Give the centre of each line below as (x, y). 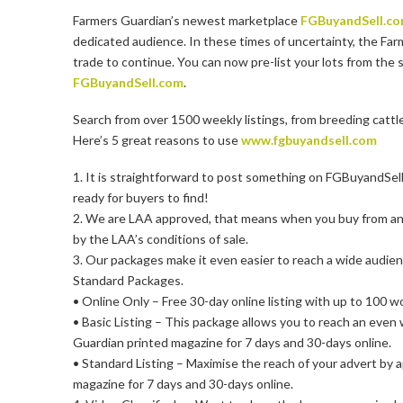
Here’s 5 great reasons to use (157, 139)
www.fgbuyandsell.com (309, 139)
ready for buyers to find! (140, 198)
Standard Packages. (128, 281)
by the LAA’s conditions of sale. (160, 239)
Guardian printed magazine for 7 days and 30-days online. (232, 343)
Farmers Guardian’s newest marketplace (186, 20)
